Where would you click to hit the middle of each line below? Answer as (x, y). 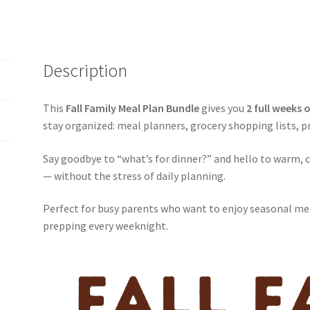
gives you (223, 108)
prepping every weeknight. (106, 226)
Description (85, 71)
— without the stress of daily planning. (135, 175)
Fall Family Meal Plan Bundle (133, 108)
